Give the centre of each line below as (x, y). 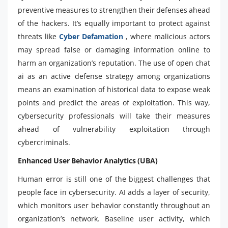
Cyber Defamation (91, 36)
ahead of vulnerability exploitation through (114, 129)
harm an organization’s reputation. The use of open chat (114, 63)
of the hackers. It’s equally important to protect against (114, 23)
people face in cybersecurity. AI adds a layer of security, (114, 192)
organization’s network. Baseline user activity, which (114, 218)
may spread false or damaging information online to (114, 49)
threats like (37, 36)
